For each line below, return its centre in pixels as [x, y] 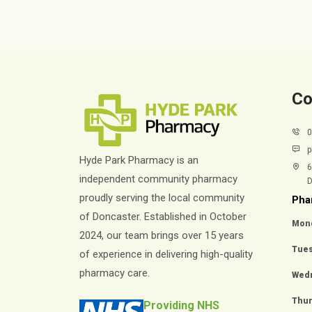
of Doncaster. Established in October [163, 216]
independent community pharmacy [158, 179]
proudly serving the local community [162, 197]
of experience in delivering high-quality [166, 254]
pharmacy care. [115, 273]
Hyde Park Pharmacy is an [139, 160]
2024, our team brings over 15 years [162, 235]
